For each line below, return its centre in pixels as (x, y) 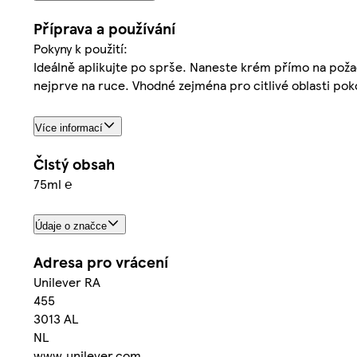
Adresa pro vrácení (101, 262)
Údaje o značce (71, 226)
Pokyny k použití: (80, 48)
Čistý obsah (74, 163)
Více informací (69, 127)
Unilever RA (67, 282)
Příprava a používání (104, 28)
